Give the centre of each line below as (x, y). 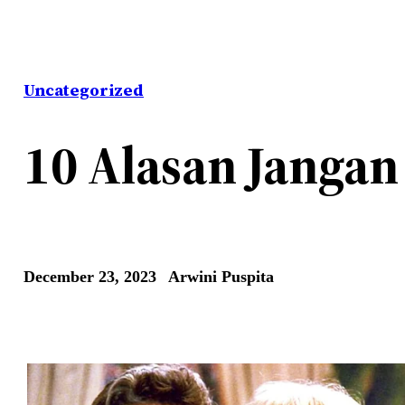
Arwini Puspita (221, 276)
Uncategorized (84, 90)
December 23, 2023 (90, 276)
